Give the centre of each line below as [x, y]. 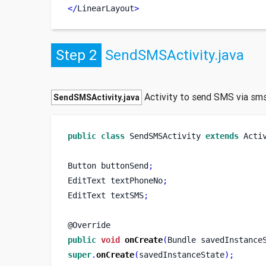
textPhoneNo [136, 180]
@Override [89, 225]
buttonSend [124, 165]
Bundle [181, 240]
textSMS [127, 195]
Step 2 [76, 55]
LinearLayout [105, 8]
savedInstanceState [181, 254]
